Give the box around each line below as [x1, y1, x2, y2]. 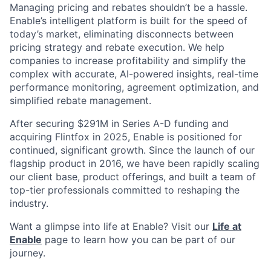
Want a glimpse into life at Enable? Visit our [10, 220, 212, 233]
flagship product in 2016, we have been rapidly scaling [10, 157, 260, 170]
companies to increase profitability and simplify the [10, 54, 246, 67]
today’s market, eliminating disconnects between [10, 28, 233, 41]
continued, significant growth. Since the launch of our [10, 144, 255, 157]
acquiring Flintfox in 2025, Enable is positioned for [10, 131, 242, 143]
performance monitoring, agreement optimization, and [10, 81, 259, 94]
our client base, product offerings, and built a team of [10, 171, 256, 183]
